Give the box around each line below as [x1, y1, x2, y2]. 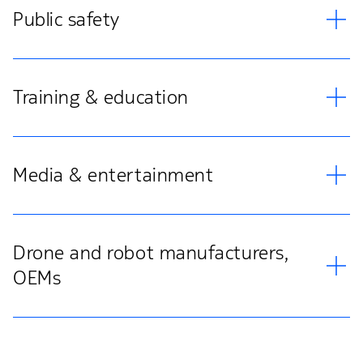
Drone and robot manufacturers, [13, 240, 289, 265]
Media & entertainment [13, 162, 214, 187]
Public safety [13, 6, 121, 32]
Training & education [13, 84, 189, 109]
